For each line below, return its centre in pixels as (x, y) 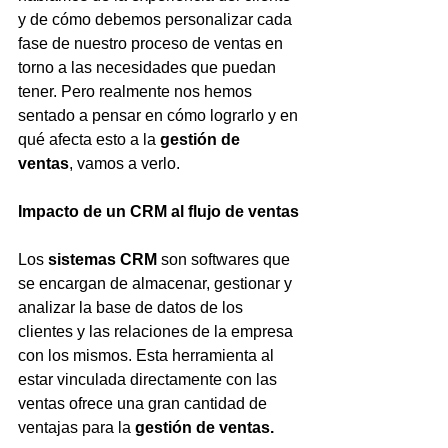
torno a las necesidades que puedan (149, 67)
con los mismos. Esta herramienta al (148, 355)
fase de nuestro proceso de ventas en (152, 43)
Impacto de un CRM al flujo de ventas (158, 211)
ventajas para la (76, 427)
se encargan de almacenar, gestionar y (157, 283)
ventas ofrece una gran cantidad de (144, 403)
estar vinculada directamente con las (149, 379)
